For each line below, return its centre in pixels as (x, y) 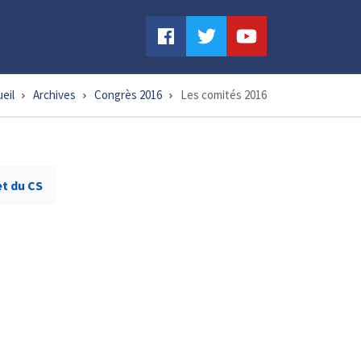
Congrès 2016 (128, 95)
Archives (54, 95)
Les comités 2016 (224, 95)
